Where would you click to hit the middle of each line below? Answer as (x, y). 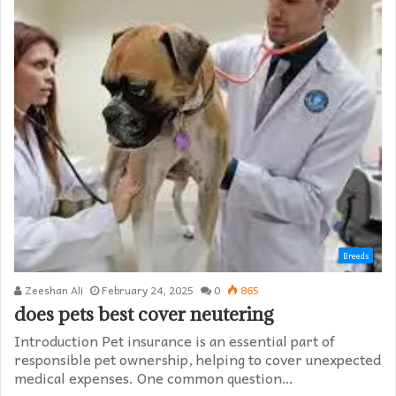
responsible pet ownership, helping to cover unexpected (198, 359)
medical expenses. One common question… (154, 378)
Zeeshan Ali (53, 290)
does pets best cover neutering (144, 315)
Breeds (356, 256)
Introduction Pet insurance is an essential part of (175, 341)
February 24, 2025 (148, 290)
